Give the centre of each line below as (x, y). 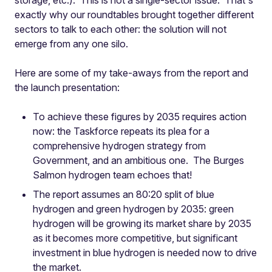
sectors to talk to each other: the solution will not (121, 29)
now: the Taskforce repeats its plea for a (121, 131)
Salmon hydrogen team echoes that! (112, 175)
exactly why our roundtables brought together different (134, 15)
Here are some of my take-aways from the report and (131, 73)
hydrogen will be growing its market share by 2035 (142, 223)
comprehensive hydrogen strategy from (119, 146)
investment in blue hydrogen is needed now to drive (145, 253)
